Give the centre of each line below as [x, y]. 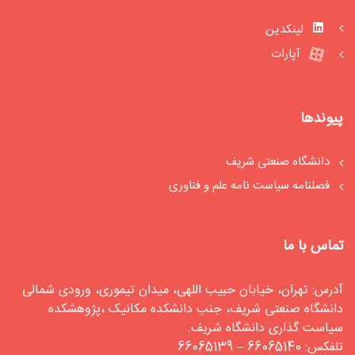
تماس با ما [313, 246]
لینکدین [286, 30]
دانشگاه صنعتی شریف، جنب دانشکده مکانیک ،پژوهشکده [196, 309]
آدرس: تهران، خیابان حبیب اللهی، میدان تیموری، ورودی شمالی [183, 290]
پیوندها [322, 118]
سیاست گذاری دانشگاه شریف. [265, 328]
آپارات [287, 55]
